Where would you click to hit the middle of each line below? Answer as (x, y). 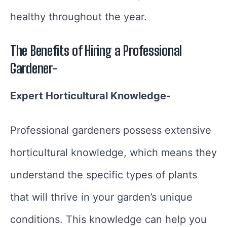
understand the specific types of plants (104, 175)
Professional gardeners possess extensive (111, 130)
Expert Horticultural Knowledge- (90, 96)
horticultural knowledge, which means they (113, 153)
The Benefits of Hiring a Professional (96, 51)
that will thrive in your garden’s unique (101, 197)
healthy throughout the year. (79, 17)
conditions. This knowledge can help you (108, 220)
